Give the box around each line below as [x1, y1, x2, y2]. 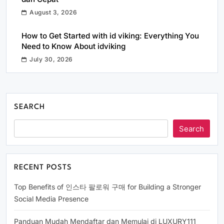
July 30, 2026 [29, 55, 73, 63]
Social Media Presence [14, 194, 88, 203]
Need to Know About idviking [21, 41, 125, 51]
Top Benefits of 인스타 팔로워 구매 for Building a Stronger [14, 182, 201, 191]
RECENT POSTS [14, 164, 72, 171]
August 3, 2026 [29, 8, 77, 16]
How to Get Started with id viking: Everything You [21, 31, 199, 40]
